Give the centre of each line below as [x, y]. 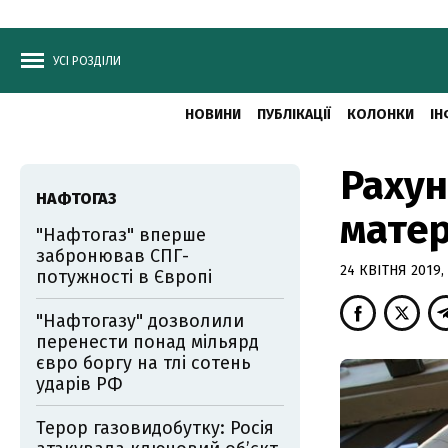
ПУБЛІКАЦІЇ [293, 114]
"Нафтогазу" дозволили [140, 321]
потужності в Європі [124, 277]
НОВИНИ [212, 114]
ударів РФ [79, 384]
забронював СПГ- [112, 256]
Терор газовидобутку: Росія [155, 428]
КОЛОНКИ [380, 114]
